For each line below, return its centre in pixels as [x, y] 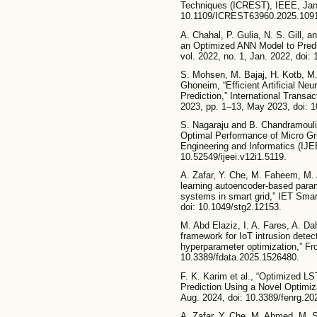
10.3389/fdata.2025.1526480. [240, 258]
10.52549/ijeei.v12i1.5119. [233, 157]
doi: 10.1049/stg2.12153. [231, 207]
